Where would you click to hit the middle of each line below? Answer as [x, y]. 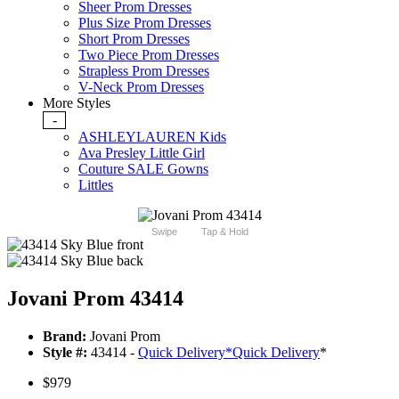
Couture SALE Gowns [143, 169]
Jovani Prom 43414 [95, 299]
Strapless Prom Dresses [144, 71]
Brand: [65, 337]
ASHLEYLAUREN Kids [152, 137]
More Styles [77, 103]
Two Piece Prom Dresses [149, 55]
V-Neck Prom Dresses [141, 87]
